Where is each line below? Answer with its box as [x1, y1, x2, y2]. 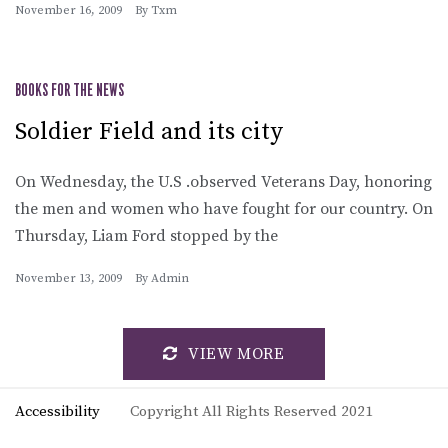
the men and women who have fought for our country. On [15, 198, 433, 219]
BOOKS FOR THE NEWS [15, 82, 124, 99]
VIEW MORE [187, 343, 285, 364]
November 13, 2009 [15, 270, 122, 286]
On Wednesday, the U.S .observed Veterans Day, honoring [15, 171, 432, 192]
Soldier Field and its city [15, 116, 283, 147]
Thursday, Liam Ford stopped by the [15, 225, 278, 246]
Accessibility [15, 401, 100, 421]
